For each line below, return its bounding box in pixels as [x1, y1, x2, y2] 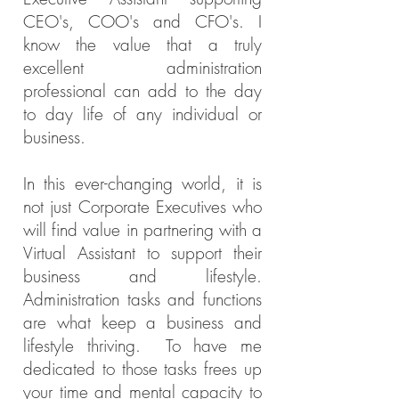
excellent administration [23, 56, 262, 79]
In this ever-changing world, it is [23, 172, 262, 195]
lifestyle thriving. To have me [23, 334, 262, 357]
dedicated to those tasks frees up [23, 357, 262, 380]
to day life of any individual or [23, 102, 262, 126]
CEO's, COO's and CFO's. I [23, 10, 262, 33]
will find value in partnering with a [23, 218, 262, 241]
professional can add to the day [23, 79, 262, 102]
